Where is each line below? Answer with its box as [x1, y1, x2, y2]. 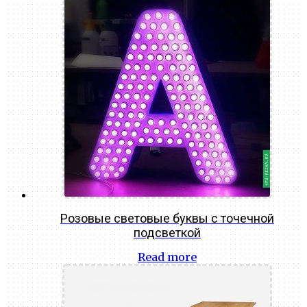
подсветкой [134, 225, 201, 241]
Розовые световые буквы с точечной [60, 211, 274, 226]
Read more [138, 250, 197, 265]
